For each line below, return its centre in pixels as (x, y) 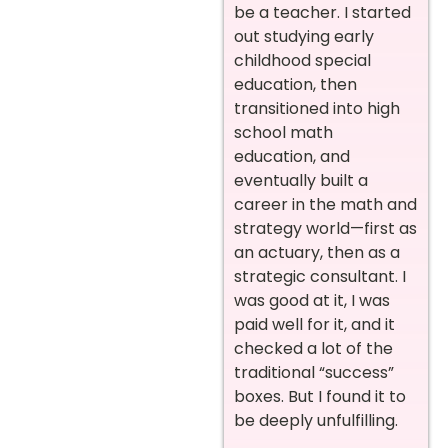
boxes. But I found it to (320, 397)
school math (283, 133)
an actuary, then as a (317, 253)
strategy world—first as (325, 229)
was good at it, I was (312, 301)
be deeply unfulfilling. (316, 421)
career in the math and (325, 205)
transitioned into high (317, 109)
